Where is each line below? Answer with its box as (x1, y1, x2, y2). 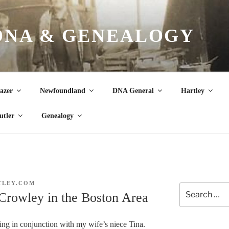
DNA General (112, 86, 154, 95)
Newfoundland (39, 86, 85, 95)
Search (179, 184, 200, 192)
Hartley (180, 86, 204, 95)
